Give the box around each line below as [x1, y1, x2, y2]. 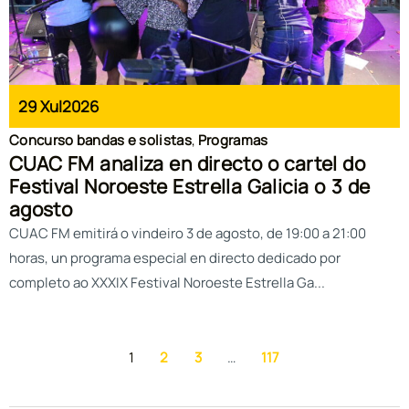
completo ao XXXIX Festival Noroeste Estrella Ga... [9, 273, 325, 293]
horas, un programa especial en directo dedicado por [9, 248, 341, 268]
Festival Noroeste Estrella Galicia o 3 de [9, 173, 371, 200]
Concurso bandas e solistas [9, 131, 192, 151]
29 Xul [18, 96, 62, 118]
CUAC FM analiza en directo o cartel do [9, 151, 365, 177]
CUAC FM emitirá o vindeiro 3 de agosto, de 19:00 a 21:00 [9, 224, 366, 244]
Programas [197, 131, 268, 151]
